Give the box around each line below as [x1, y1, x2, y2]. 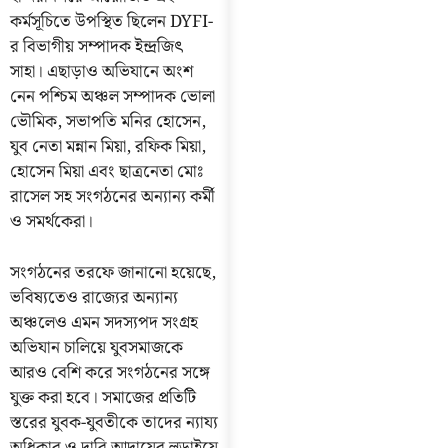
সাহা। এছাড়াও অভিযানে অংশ [10, 58, 193, 87]
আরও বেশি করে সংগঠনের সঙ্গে [10, 358, 210, 387]
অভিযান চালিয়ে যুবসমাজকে [10, 333, 183, 362]
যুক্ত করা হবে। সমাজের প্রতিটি [10, 383, 196, 412]
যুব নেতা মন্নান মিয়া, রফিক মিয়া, [10, 133, 206, 162]
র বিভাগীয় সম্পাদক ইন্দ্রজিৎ [10, 33, 183, 62]
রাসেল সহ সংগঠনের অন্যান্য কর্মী [10, 183, 215, 212]
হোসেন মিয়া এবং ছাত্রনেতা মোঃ [10, 158, 204, 187]
